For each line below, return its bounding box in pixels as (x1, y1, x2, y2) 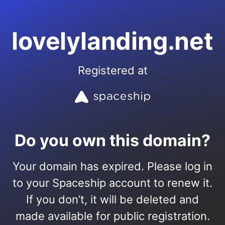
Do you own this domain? (15, 131, 210, 150)
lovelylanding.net (12, 26, 213, 56)
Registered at (77, 64, 148, 77)
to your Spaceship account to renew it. (13, 176, 212, 189)
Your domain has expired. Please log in (13, 160, 212, 173)
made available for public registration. (15, 209, 210, 222)
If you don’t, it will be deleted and (26, 193, 199, 206)
